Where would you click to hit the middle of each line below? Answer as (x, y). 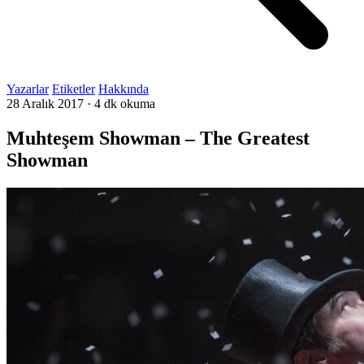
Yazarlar (28, 89)
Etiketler (74, 89)
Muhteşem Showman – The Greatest (158, 138)
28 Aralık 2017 (45, 104)
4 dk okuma (125, 104)
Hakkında (123, 89)
